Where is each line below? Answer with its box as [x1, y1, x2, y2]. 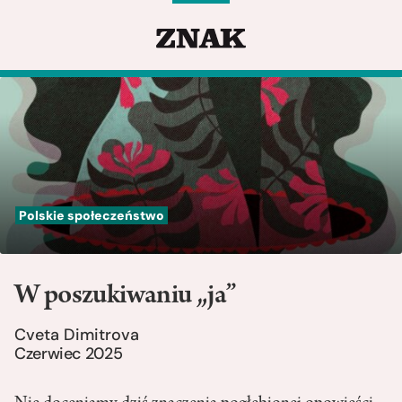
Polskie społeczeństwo [19, 207, 164, 224]
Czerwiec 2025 [14, 343, 123, 365]
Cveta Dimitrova [14, 324, 139, 346]
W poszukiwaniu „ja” [14, 283, 237, 312]
